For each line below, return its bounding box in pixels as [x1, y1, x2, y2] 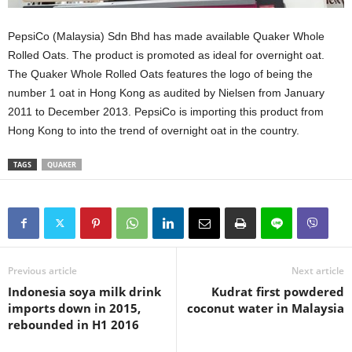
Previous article [8, 264, 77, 278]
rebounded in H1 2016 [8, 317, 139, 333]
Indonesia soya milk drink [8, 284, 161, 300]
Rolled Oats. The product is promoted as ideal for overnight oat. [8, 49, 324, 62]
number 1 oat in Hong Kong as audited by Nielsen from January [8, 86, 324, 100]
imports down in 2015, [8, 300, 141, 317]
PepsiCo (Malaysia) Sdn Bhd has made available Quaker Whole [8, 30, 324, 43]
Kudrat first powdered [211, 284, 344, 300]
